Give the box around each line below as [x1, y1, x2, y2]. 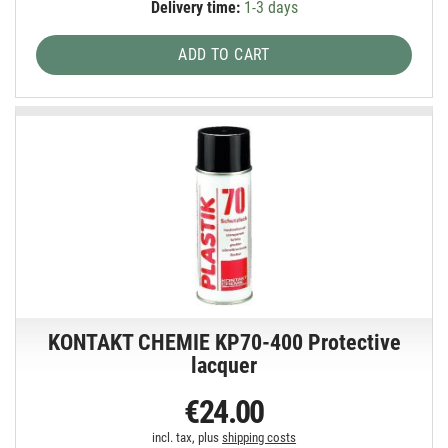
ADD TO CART [178, 44, 270, 64]
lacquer [191, 353, 258, 379]
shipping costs [222, 430, 297, 446]
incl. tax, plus [152, 430, 223, 446]
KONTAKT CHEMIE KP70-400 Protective [47, 330, 401, 356]
